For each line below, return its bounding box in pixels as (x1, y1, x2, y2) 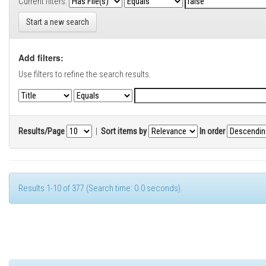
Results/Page (18, 125, 65, 137)
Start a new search (26, 17, 89, 27)
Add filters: (18, 52, 64, 64)
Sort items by (101, 125, 147, 137)
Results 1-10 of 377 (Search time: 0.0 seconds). (18, 183, 183, 194)
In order (199, 125, 225, 137)
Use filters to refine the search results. (18, 69, 151, 80)
